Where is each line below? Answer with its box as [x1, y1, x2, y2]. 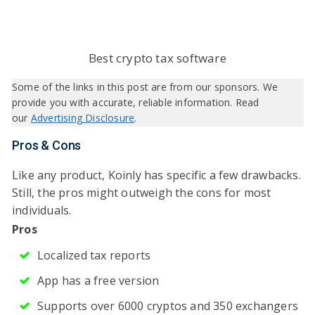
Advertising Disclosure [30, 110, 135, 124]
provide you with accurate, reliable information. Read [12, 95, 259, 109]
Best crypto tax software [89, 49, 226, 66]
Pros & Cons [12, 137, 82, 153]
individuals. [12, 202, 72, 218]
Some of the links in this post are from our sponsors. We [12, 79, 278, 94]
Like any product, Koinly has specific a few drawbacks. [12, 167, 301, 183]
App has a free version [37, 272, 160, 288]
